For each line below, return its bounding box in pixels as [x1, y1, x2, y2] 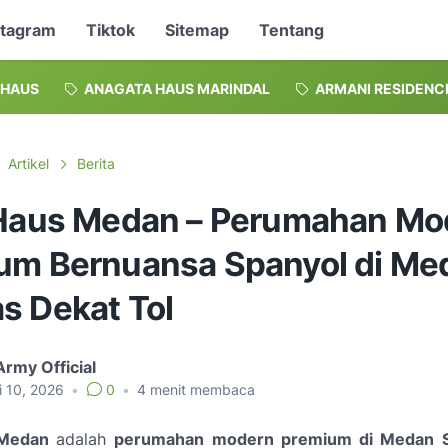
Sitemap [165, 20, 230, 40]
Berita [77, 155, 115, 172]
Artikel [8, 155, 49, 172]
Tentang [259, 20, 325, 40]
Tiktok [86, 20, 136, 40]
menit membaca [146, 381, 255, 398]
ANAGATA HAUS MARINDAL [84, 79, 270, 97]
